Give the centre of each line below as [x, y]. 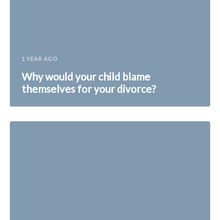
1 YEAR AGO [40, 59]
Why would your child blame [86, 77]
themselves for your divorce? [89, 89]
